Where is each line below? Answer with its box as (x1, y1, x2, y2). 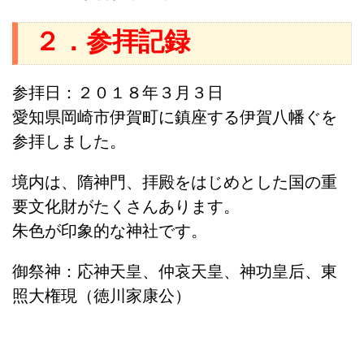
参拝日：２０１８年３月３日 (12, 84, 223, 102)
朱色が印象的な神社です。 (12, 222, 207, 240)
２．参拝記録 (34, 27, 190, 57)
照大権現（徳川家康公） (12, 287, 191, 305)
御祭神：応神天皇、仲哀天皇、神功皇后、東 (12, 262, 337, 281)
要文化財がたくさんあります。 (12, 197, 240, 216)
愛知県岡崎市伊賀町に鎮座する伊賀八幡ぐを (12, 108, 337, 127)
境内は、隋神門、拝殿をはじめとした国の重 (12, 173, 337, 192)
